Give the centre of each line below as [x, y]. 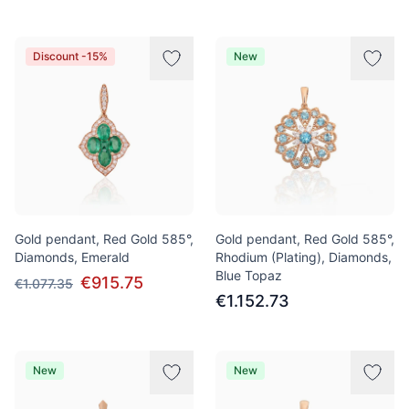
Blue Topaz [249, 275]
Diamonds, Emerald [72, 257]
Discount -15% [70, 56]
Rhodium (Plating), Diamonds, [304, 257]
